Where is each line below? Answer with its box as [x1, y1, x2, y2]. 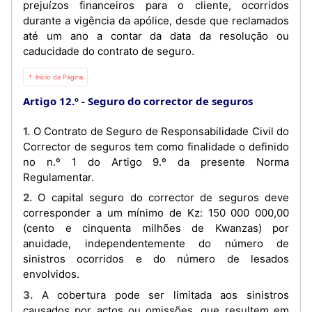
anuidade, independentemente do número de [23, 237, 289, 250]
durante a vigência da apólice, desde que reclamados [23, 13, 289, 27]
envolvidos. [23, 267, 79, 281]
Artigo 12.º [23, 93, 79, 108]
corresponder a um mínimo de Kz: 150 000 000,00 [23, 206, 289, 219]
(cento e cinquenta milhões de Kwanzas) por [23, 221, 289, 235]
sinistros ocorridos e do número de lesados [23, 252, 289, 265]
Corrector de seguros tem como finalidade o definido [23, 139, 289, 153]
